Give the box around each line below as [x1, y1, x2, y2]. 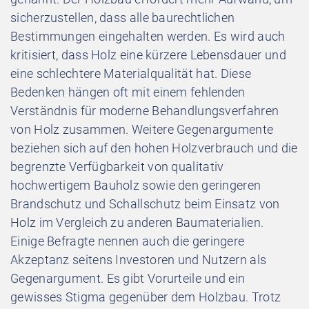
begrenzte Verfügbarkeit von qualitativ [10, 159, 224, 174]
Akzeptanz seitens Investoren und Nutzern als [10, 252, 267, 267]
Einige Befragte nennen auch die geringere [10, 233, 245, 248]
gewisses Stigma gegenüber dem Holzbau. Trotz [10, 289, 281, 304]
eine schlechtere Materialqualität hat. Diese [10, 66, 252, 81]
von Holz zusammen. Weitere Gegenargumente [10, 121, 274, 137]
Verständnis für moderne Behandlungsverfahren [10, 103, 279, 118]
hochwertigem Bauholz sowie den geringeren [10, 177, 261, 192]
